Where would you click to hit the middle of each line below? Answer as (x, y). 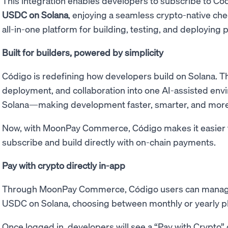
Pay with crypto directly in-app (64, 165)
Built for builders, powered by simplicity (83, 52)
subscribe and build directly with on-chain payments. (109, 142)
